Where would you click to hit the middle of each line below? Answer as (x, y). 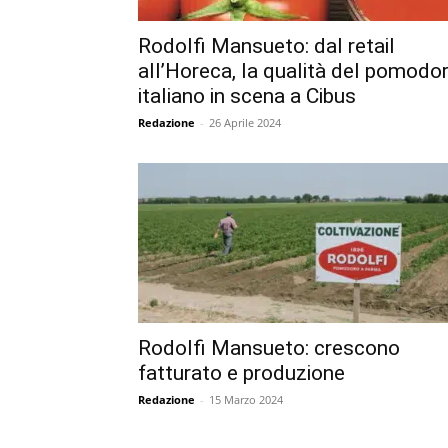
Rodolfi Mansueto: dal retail (266, 45)
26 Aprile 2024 (245, 122)
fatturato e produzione (241, 372)
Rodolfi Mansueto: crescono (269, 347)
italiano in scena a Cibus (247, 95)
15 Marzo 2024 (246, 399)
